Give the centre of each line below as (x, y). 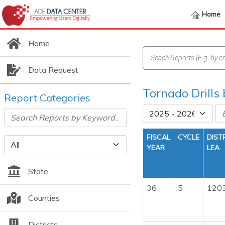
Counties (44, 198)
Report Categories (47, 98)
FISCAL (158, 137)
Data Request (53, 70)
